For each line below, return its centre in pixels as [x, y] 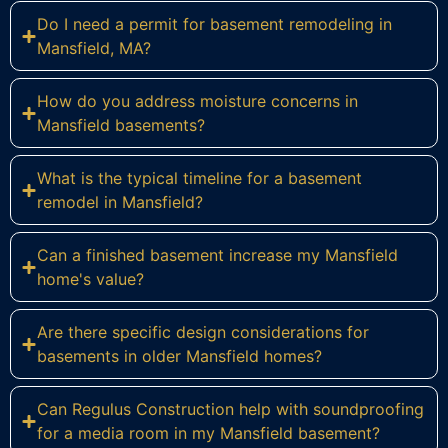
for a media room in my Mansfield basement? [208, 433]
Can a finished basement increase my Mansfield [217, 255]
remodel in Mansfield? [120, 202]
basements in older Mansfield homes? [179, 356]
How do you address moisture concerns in [197, 101]
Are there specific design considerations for [203, 332]
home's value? [90, 279]
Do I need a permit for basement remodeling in [214, 24]
